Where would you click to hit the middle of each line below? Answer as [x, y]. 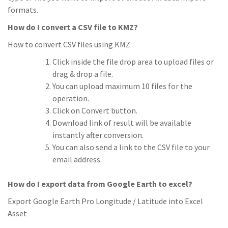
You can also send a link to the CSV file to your [131, 147]
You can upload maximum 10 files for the [122, 86]
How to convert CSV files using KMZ [69, 44]
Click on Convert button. [95, 110]
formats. [23, 10]
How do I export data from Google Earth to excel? [100, 184]
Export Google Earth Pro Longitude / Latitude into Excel [105, 201]
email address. [77, 159]
